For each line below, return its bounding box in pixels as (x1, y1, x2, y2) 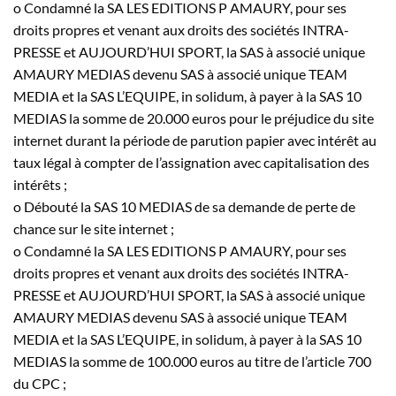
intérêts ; (13, 175, 67, 193)
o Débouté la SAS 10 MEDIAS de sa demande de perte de (13, 197, 355, 215)
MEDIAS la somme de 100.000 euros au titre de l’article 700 (13, 352, 371, 369)
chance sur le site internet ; (13, 219, 174, 237)
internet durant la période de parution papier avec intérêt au (13, 131, 377, 148)
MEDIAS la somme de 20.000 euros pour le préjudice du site (13, 109, 374, 126)
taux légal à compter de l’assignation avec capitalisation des (13, 153, 369, 171)
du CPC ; (13, 374, 66, 392)
